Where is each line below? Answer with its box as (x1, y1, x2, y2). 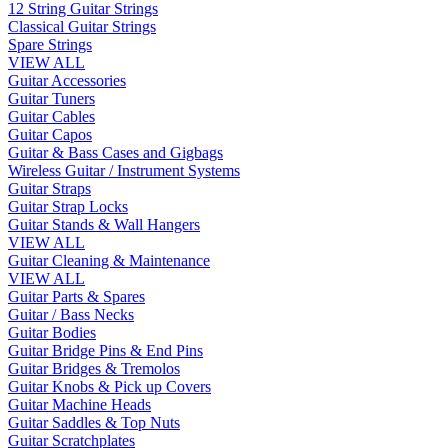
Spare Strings (8, 36, 92, 53)
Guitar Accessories (8, 72, 126, 89)
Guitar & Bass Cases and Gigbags (8, 144, 223, 161)
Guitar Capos (8, 126, 92, 143)
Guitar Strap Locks (8, 198, 128, 215)
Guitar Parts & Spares (8, 288, 145, 305)
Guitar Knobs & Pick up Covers (8, 378, 211, 395)
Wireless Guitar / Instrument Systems (8, 162, 240, 179)
